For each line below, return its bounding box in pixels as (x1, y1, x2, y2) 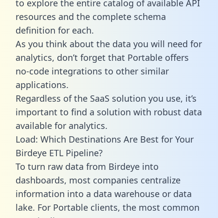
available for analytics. (16, 119, 108, 131)
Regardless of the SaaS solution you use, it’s (16, 92, 197, 104)
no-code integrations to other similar (16, 65, 169, 77)
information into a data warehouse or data (16, 187, 192, 200)
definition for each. (16, 24, 94, 36)
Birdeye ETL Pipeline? (16, 146, 103, 159)
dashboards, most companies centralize (16, 174, 181, 186)
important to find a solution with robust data (16, 106, 202, 118)
